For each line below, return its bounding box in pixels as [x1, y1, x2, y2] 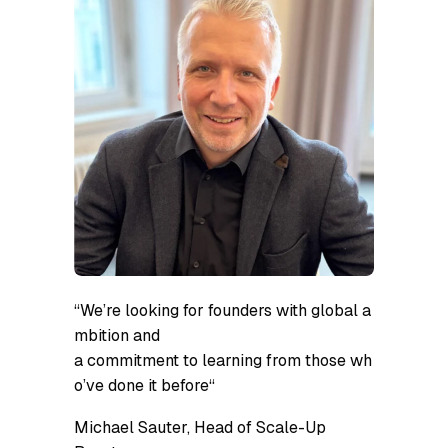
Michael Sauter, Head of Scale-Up [74, 416, 326, 438]
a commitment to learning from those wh [74, 350, 372, 372]
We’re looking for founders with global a [80, 300, 371, 322]
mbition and [74, 325, 160, 347]
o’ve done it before [74, 375, 209, 397]
